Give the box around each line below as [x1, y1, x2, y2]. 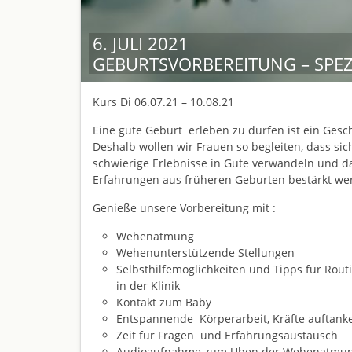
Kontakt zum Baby [116, 295, 211, 310]
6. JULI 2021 [93, 31, 189, 56]
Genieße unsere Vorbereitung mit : [93, 200, 276, 216]
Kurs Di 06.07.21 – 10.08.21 [93, 94, 234, 110]
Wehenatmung [116, 229, 194, 244]
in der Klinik [116, 278, 180, 294]
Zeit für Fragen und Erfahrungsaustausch [116, 328, 338, 343]
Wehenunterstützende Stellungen [116, 245, 295, 261]
